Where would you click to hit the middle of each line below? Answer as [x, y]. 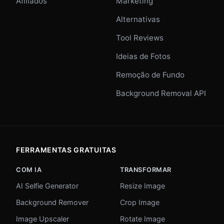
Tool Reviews [140, 38]
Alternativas [138, 19]
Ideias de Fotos [143, 56]
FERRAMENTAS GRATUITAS [66, 150]
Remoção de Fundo [150, 75]
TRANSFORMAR [146, 170]
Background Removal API [161, 93]
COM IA [29, 170]
